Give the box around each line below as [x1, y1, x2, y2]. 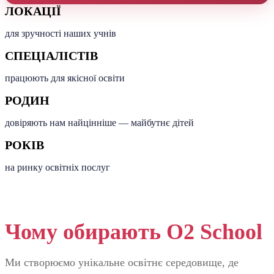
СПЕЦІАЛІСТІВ [5, 48, 98, 62]
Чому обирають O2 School [5, 220, 262, 245]
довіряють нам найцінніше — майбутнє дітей [5, 117, 194, 128]
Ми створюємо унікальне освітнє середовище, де [5, 256, 239, 269]
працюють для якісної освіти [5, 72, 125, 83]
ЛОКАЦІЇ [5, 4, 61, 18]
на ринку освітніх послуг [5, 161, 110, 172]
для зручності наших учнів [5, 28, 116, 39]
